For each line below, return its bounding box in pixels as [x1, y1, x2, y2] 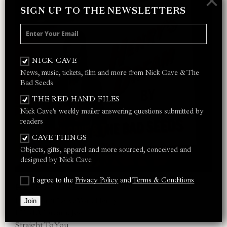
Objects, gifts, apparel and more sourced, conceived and [20, 145, 191, 154]
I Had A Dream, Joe [15, 208, 82, 217]
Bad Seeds [20, 78, 53, 87]
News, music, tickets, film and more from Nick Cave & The [20, 68, 199, 77]
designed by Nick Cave [20, 155, 92, 164]
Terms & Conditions [132, 175, 195, 184]
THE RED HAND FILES [32, 94, 120, 103]
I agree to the [32, 175, 75, 184]
